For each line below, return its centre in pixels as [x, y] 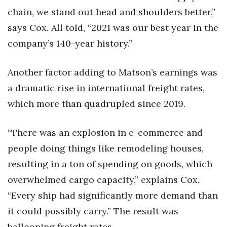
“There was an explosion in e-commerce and [105, 133]
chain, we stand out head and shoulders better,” [111, 12]
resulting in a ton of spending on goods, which [110, 164]
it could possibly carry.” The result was [93, 211]
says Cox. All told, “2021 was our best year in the [113, 28]
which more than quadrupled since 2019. [97, 104]
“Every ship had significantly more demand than [113, 195]
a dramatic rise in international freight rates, [106, 88]
